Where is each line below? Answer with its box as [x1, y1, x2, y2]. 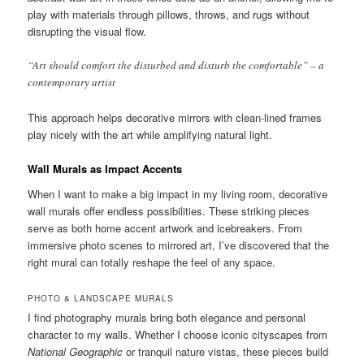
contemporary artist [28, 75, 116, 90]
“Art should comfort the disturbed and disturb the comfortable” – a [28, 58, 325, 73]
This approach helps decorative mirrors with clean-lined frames [28, 109, 323, 125]
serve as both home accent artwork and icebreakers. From [28, 220, 303, 236]
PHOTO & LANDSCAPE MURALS [28, 292, 175, 305]
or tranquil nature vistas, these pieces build [123, 344, 329, 360]
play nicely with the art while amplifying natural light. [28, 126, 273, 142]
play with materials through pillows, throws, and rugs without [28, 6, 310, 23]
